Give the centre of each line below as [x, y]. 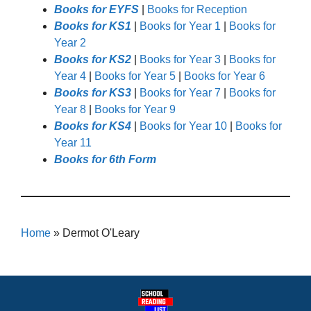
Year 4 [70, 76]
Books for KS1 [93, 26]
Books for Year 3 [180, 59]
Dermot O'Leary [101, 233]
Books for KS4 [93, 126]
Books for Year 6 [225, 76]
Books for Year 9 [135, 109]
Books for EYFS [96, 9]
